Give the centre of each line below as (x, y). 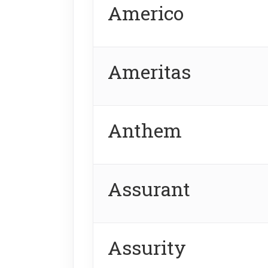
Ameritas (149, 71)
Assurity (147, 247)
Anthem (145, 130)
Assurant (149, 188)
